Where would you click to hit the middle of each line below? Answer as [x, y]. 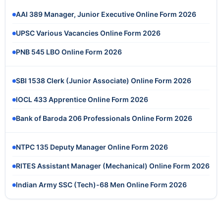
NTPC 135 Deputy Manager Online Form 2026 [92, 147]
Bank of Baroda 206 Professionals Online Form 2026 [104, 118]
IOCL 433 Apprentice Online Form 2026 [82, 100]
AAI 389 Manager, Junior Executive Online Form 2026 [106, 14]
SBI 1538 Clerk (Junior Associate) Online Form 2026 [104, 81]
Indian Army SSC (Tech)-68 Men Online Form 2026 [101, 185]
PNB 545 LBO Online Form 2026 [69, 52]
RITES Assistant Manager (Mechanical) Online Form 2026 [113, 166]
